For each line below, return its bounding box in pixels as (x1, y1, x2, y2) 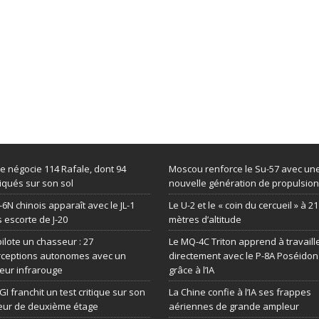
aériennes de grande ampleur (168, 300, 299, 313)
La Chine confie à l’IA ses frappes (168, 286, 311, 298)
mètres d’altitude (168, 213, 241, 226)
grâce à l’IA (168, 263, 214, 276)
